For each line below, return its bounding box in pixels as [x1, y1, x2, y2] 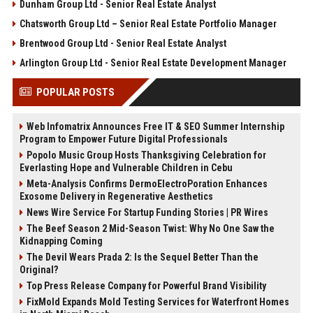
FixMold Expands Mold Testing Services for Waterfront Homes [26, 296, 289, 307]
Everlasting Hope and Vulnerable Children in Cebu [19, 161, 233, 173]
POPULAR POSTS [36, 85, 115, 99]
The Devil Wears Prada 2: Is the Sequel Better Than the [26, 251, 259, 263]
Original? [19, 263, 58, 275]
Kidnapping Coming [19, 235, 103, 247]
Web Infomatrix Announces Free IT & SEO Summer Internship [26, 120, 284, 132]
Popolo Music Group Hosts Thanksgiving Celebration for [26, 149, 266, 161]
